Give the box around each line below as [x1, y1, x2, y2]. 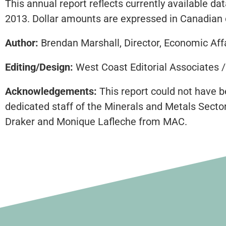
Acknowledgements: [5, 85, 97, 98]
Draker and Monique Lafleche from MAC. [5, 116, 187, 128]
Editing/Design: [5, 61, 73, 74]
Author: [5, 37, 38, 49]
